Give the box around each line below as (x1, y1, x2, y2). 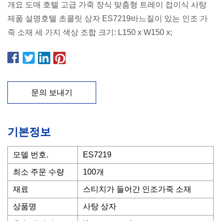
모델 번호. (13, 150, 48, 159)
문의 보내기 (31, 88, 73, 97)
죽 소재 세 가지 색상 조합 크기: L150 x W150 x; (7, 28, 172, 37)
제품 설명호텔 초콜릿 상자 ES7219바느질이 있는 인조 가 (7, 14, 208, 23)
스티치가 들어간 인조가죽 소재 (83, 185, 191, 193)
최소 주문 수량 (13, 168, 64, 176)
